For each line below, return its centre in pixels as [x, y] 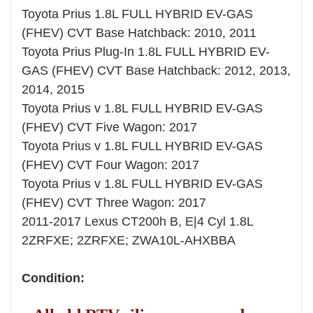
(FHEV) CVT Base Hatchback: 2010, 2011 [139, 32]
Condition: [53, 278]
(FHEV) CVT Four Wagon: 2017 [110, 165]
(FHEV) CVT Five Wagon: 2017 [109, 127]
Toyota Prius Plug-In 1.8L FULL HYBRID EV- [146, 51]
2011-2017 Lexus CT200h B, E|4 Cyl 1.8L [137, 221]
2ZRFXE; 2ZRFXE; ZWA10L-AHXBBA [129, 240]
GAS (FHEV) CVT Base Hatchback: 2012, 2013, [156, 70]
